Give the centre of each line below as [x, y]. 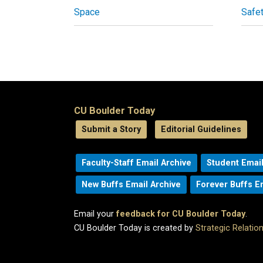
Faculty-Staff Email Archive [136, 163]
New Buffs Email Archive [131, 185]
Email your [95, 214]
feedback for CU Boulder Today [181, 214]
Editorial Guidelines [201, 129]
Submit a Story [111, 129]
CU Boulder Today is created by [135, 228]
